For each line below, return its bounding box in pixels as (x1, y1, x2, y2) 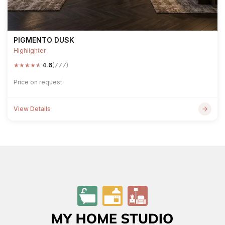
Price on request (14, 78, 62, 86)
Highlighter (14, 47, 46, 54)
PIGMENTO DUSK (14, 36, 74, 44)
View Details (14, 105, 51, 113)
